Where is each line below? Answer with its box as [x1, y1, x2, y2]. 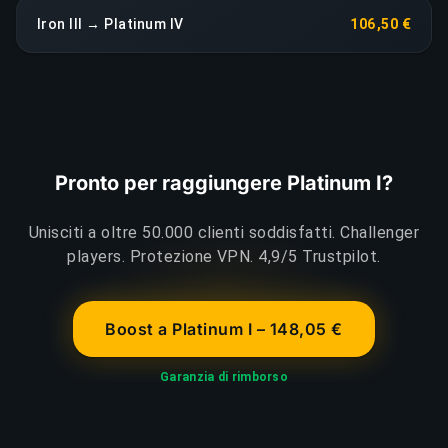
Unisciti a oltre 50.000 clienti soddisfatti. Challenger [28, 222, 420, 242]
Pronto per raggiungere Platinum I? [55, 170, 393, 195]
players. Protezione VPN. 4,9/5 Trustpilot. [67, 246, 381, 266]
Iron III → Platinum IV [37, 15, 184, 32]
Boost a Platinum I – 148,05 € [105, 318, 343, 339]
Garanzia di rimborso [160, 369, 288, 384]
